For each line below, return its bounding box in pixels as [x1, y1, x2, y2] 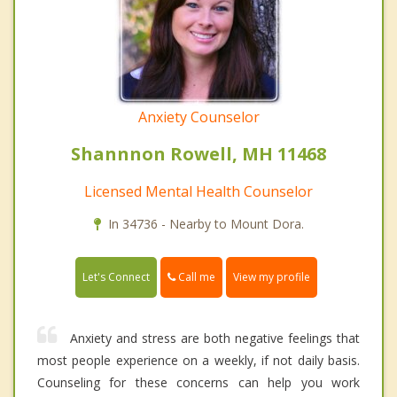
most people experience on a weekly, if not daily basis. [37, 352, 360, 370]
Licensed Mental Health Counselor [84, 182, 313, 202]
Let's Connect [82, 269, 150, 285]
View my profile [233, 269, 310, 285]
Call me [175, 269, 215, 285]
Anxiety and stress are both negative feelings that [70, 330, 360, 347]
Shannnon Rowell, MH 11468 [71, 142, 326, 167]
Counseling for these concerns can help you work [37, 374, 360, 392]
